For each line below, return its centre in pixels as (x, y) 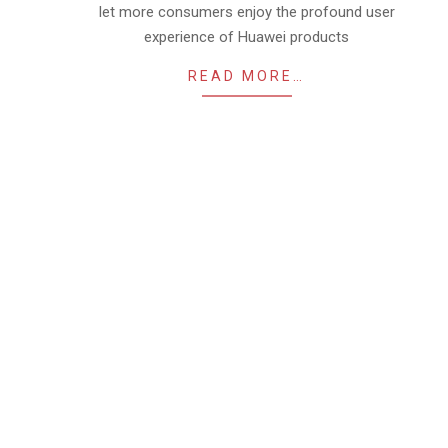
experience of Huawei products (246, 37)
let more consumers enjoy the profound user (246, 12)
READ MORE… (246, 76)
